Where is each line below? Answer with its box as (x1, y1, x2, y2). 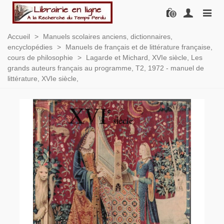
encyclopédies (7, 43, 52, 51)
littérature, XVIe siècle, (7, 74, 78, 82)
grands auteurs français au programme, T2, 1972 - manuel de (7, 64, 204, 72)
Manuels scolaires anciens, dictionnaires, (43, 32, 172, 40)
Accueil (7, 32, 30, 40)
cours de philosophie (7, 53, 73, 61)
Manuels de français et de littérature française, (65, 43, 212, 51)
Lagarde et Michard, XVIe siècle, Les (86, 53, 202, 61)
